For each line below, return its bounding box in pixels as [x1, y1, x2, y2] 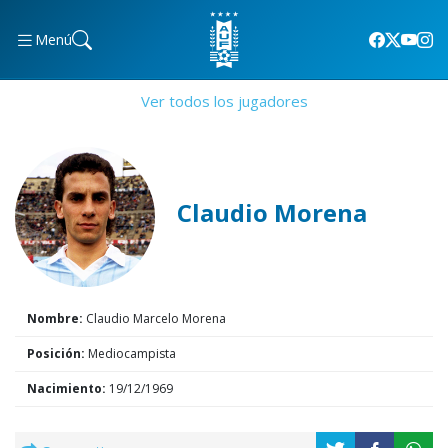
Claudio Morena [177, 196, 367, 229]
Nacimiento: [27, 380, 106, 397]
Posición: [27, 345, 85, 362]
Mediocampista [85, 345, 176, 362]
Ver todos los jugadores [140, 91, 308, 111]
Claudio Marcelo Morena [83, 310, 226, 327]
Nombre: [27, 310, 83, 327]
